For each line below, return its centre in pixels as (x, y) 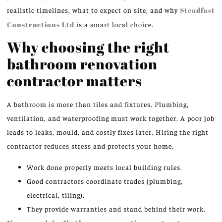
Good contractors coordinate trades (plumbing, (105, 181)
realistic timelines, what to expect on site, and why (93, 10)
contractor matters (75, 81)
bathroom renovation (82, 64)
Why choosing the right (88, 47)
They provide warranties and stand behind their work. (116, 208)
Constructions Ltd (42, 25)
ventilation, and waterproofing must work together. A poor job (111, 118)
